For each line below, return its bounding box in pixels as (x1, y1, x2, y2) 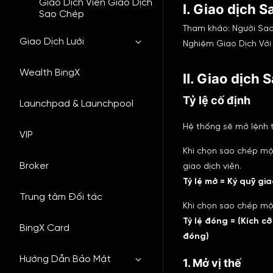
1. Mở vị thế (183, 257, 241, 269)
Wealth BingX (19, 68, 80, 78)
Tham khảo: (183, 24, 232, 34)
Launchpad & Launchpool (19, 99, 133, 109)
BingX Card (19, 223, 69, 233)
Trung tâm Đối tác (19, 192, 102, 202)
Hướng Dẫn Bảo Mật (19, 254, 111, 264)
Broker (19, 161, 49, 171)
